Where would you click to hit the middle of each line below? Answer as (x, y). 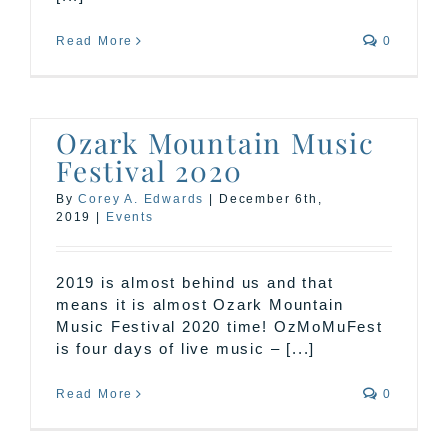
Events (130, 217)
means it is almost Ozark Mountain (200, 304)
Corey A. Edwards (141, 199)
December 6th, (271, 199)
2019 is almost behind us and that (195, 282)
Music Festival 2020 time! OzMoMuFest (219, 326)
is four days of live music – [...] (186, 348)
